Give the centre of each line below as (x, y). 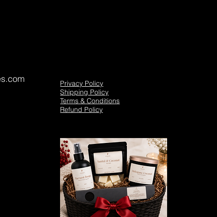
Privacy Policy (82, 84)
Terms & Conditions (90, 101)
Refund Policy (82, 110)
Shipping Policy (85, 92)
